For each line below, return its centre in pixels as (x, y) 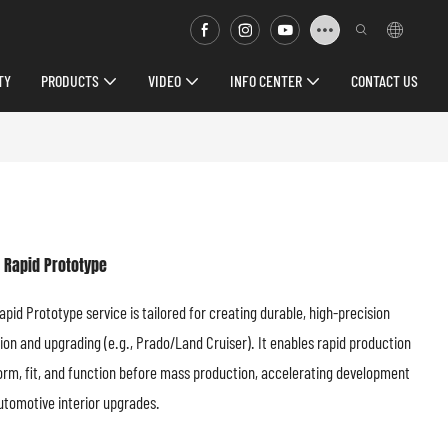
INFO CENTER (266, 80)
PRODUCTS (70, 80)
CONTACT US (384, 80)
